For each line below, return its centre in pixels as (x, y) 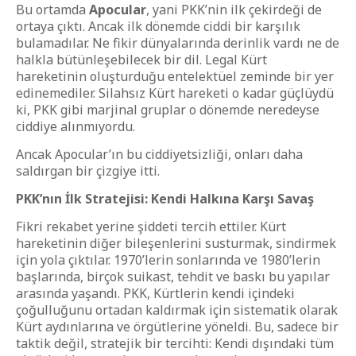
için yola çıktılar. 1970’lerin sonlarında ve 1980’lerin (168, 260)
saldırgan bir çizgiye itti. (88, 171)
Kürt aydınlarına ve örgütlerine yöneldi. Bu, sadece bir (177, 327)
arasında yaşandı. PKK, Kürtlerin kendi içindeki (155, 293)
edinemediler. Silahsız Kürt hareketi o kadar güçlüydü (175, 93)
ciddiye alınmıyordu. (75, 126)
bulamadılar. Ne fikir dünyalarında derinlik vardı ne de (178, 43)
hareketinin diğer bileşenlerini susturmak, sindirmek (176, 243)
